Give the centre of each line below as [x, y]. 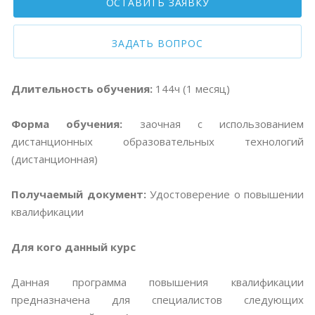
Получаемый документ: [79, 194]
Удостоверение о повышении [225, 194]
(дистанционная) [54, 159]
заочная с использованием [213, 123]
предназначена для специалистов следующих [157, 299]
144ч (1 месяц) [191, 88]
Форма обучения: [67, 123]
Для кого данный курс [73, 246]
